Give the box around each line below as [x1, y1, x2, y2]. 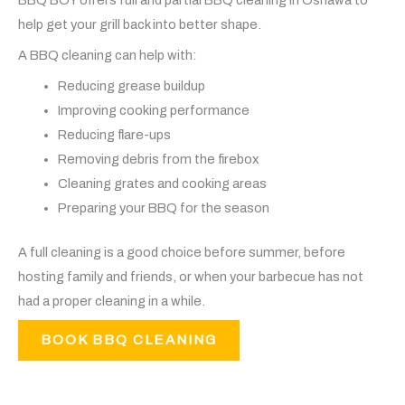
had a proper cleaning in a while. [18, 294, 205, 308]
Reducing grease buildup [57, 79, 205, 94]
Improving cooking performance [57, 103, 250, 118]
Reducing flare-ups [57, 127, 171, 143]
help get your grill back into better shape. [18, 16, 261, 32]
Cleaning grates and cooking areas [57, 176, 267, 192]
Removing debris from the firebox [57, 152, 259, 167]
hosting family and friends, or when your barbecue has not [18, 269, 363, 284]
